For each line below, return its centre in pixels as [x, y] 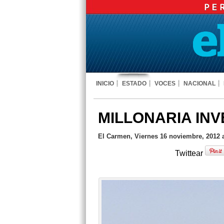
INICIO [105, 83]
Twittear [190, 153]
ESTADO [134, 83]
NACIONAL [199, 83]
